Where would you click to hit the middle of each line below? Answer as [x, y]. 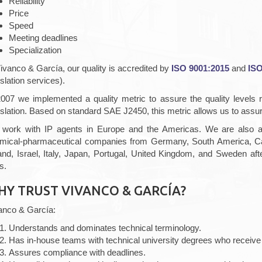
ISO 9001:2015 [200, 68]
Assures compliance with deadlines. [77, 252]
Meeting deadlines [43, 38]
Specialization [35, 50]
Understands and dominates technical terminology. [105, 228]
